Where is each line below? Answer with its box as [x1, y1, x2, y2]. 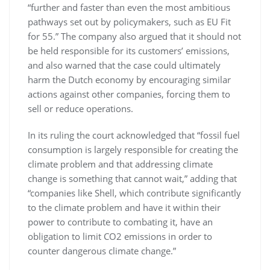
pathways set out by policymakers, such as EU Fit [28, 15, 231, 28]
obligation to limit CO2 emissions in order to [28, 230, 212, 242]
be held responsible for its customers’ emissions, [28, 44, 230, 57]
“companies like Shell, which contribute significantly [28, 186, 241, 199]
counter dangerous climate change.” [28, 244, 176, 257]
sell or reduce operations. [28, 102, 133, 115]
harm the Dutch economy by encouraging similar [28, 73, 231, 86]
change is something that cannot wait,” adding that [28, 172, 237, 184]
